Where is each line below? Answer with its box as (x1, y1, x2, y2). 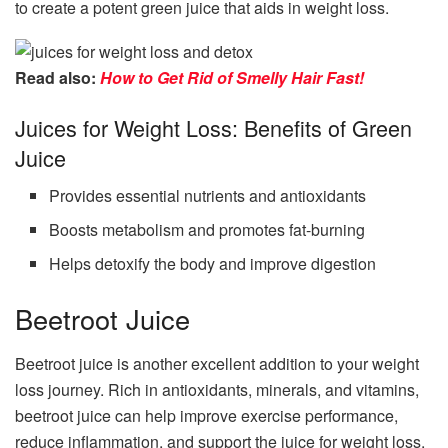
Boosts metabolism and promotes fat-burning (49, 218, 366, 242)
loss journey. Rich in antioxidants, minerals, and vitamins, (15, 378, 419, 402)
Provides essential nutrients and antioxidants (49, 184, 367, 208)
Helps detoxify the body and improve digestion (49, 252, 377, 276)
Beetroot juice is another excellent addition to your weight (15, 352, 419, 376)
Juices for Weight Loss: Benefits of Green (15, 111, 412, 143)
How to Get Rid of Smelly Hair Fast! (100, 66, 364, 90)
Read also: (15, 66, 96, 90)
